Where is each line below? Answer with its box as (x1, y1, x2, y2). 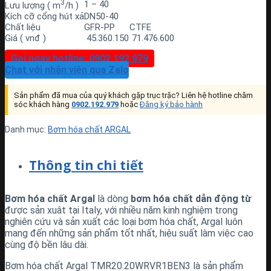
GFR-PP (84, 22, 115, 33)
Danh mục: (5, 125, 48, 135)
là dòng (95, 193, 131, 205)
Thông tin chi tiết (29, 157, 143, 174)
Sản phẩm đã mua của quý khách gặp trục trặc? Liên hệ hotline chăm (14, 91, 253, 100)
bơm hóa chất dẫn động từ (131, 193, 251, 205)
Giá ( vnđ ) (5, 33, 46, 44)
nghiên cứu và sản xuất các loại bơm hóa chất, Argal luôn (5, 216, 243, 228)
